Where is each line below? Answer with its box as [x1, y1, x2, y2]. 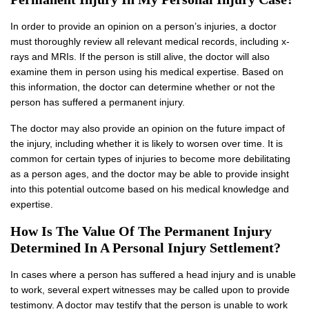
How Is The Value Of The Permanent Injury [10, 223, 272, 239]
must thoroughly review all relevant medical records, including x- [10, 35, 290, 47]
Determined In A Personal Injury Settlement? [10, 239, 281, 255]
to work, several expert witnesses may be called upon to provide [10, 283, 290, 295]
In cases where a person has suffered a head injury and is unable [10, 268, 296, 280]
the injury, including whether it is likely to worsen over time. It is [10, 137, 283, 149]
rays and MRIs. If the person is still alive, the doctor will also [10, 50, 270, 62]
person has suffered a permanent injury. [10, 96, 185, 108]
